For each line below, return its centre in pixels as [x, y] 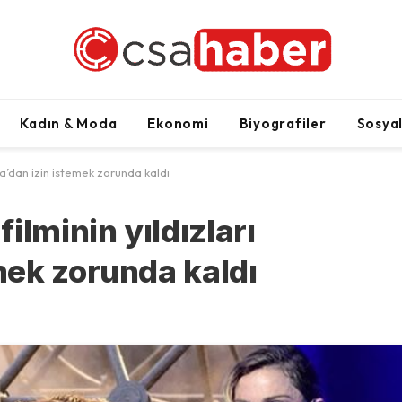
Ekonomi [178, 123]
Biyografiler [283, 123]
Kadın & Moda [69, 123]
